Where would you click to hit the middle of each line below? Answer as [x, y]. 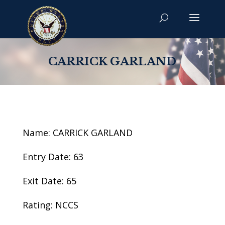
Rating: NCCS [50, 205]
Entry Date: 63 [53, 157]
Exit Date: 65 [49, 181]
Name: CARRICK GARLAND [77, 133]
